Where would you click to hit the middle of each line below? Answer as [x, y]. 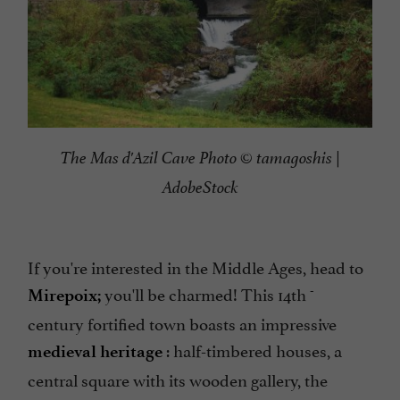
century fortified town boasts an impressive [182, 323]
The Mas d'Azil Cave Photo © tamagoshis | [200, 158]
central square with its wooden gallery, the [178, 379]
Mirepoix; [64, 296]
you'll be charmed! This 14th [205, 293]
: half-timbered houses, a [252, 350]
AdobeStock [200, 188]
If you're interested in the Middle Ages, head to [196, 267]
